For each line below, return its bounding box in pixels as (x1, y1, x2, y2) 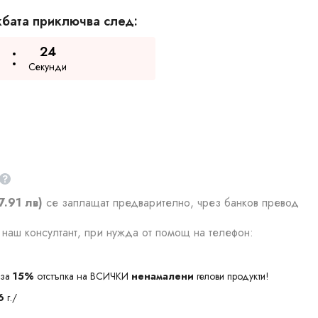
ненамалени (131, 269, 194, 283)
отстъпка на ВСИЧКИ (34, 269, 131, 283)
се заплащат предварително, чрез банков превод (46, 194, 299, 211)
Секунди (28, 60, 67, 74)
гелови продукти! (194, 269, 269, 283)
